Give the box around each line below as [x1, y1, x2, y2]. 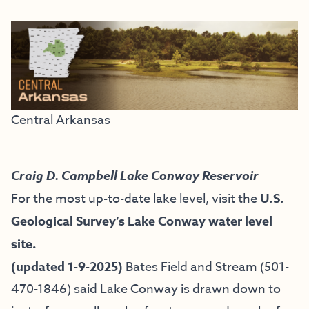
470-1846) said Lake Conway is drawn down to [11, 279, 281, 299]
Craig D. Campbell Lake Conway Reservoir [11, 166, 259, 185]
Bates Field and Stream [126, 257, 257, 277]
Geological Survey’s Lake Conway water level [11, 212, 272, 230]
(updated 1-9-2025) [11, 257, 126, 276]
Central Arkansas [11, 110, 110, 130]
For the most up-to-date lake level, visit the [11, 189, 257, 208]
